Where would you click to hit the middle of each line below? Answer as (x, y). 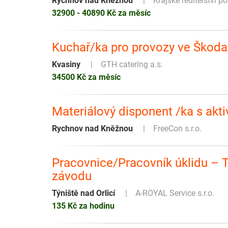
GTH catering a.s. (132, 65)
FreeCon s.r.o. (177, 129)
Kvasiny (66, 65)
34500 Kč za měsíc (86, 77)
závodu (72, 176)
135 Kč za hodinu (83, 206)
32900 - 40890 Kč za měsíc (101, 13)
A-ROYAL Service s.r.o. (175, 193)
